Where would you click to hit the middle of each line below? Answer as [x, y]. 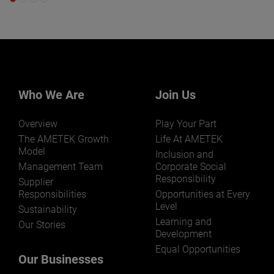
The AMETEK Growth [64, 139]
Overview [38, 124]
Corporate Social [191, 166]
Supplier [36, 182]
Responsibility [186, 179]
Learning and [183, 221]
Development [183, 234]
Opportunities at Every [203, 194]
